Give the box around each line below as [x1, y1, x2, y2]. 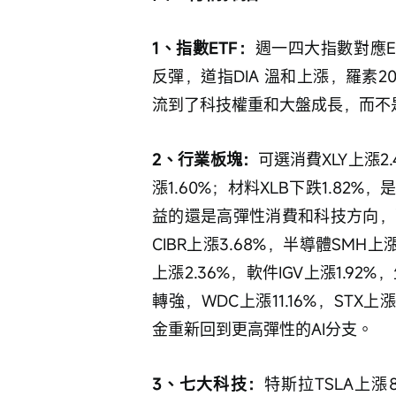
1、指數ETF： [152, 37, 255, 58]
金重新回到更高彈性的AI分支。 [152, 318, 373, 339]
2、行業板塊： [152, 148, 258, 170]
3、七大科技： [152, 373, 264, 394]
